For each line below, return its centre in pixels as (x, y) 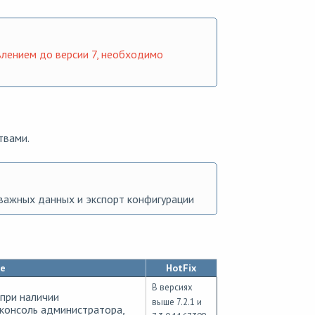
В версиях (172, 288)
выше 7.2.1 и (176, 302)
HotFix (181, 268)
